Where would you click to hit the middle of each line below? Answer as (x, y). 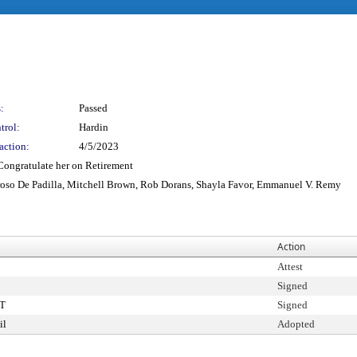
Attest (290, 267)
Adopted (296, 324)
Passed (93, 108)
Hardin (94, 127)
